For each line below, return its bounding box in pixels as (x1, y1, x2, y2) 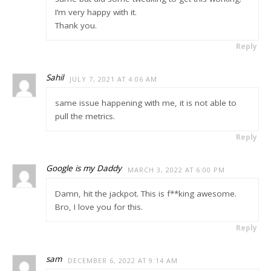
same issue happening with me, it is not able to (54, 97, 237, 108)
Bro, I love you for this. (54, 201, 143, 212)
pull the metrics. (54, 110, 115, 122)
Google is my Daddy (46, 163, 122, 174)
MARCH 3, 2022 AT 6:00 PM (128, 165, 226, 174)
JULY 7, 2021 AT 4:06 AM (70, 74, 158, 83)
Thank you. (54, 19, 97, 31)
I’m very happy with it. (54, 6, 137, 18)
